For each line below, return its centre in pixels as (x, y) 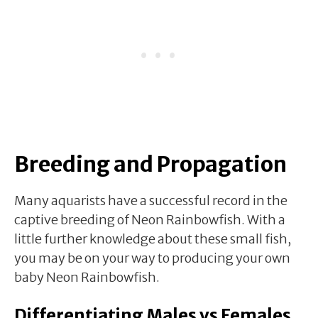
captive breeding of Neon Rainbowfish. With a (150, 219)
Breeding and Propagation (150, 164)
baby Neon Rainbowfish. (87, 277)
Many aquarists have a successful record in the (151, 200)
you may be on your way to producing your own (152, 258)
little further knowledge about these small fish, (153, 238)
